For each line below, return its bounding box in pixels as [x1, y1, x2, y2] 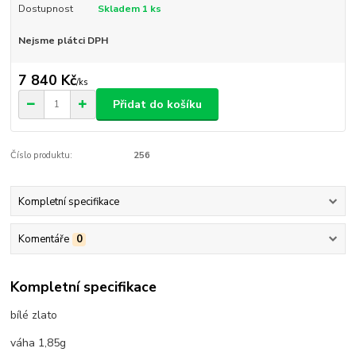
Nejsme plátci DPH [17, 33, 108, 47]
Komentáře [17, 231, 69, 246]
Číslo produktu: [10, 149, 73, 162]
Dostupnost [17, 2, 73, 15]
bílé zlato [10, 308, 58, 323]
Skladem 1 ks [97, 2, 161, 15]
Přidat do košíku [113, 96, 202, 112]
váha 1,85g [10, 335, 67, 351]
